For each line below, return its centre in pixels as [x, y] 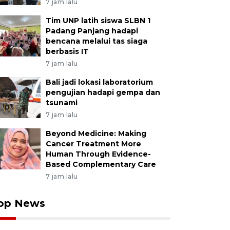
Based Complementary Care [101, 164]
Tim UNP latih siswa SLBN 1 [98, 21]
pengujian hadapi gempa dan [103, 92]
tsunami [61, 103]
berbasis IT [67, 51]
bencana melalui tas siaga [96, 41]
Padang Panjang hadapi [92, 31]
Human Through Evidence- [98, 154]
